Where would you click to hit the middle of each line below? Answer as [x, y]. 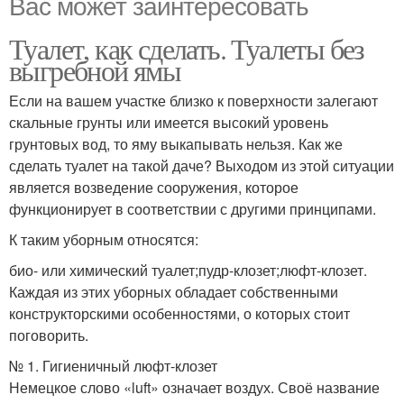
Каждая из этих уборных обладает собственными [174, 291]
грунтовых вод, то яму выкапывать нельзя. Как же [176, 143]
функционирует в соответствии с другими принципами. [193, 208]
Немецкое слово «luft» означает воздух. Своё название [194, 387]
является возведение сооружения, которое [154, 187]
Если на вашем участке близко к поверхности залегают [193, 100]
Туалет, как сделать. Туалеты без [187, 48]
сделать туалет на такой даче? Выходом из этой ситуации [202, 165]
